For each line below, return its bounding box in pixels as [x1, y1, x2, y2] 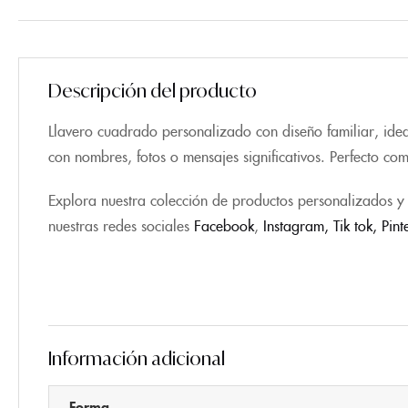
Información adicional [48, 346, 225, 370]
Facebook [194, 214, 254, 235]
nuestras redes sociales [48, 214, 194, 235]
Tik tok [333, 214, 372, 235]
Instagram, [263, 214, 333, 235]
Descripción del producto [48, 78, 257, 102]
